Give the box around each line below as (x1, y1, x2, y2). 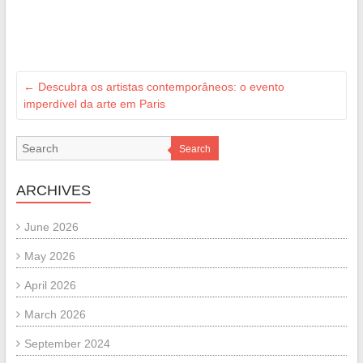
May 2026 (23, 249, 75, 263)
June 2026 (23, 220, 79, 233)
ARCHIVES (15, 181, 91, 199)
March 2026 (23, 307, 86, 321)
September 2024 (23, 336, 110, 350)
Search (178, 143, 211, 155)
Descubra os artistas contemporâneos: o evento (34, 79, 284, 93)
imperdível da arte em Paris (23, 96, 165, 110)
